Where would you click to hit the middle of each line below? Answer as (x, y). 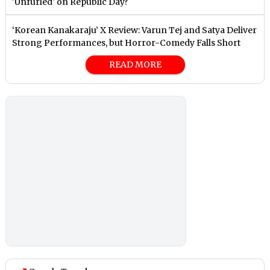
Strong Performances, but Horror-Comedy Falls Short (127, 43)
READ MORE (135, 65)
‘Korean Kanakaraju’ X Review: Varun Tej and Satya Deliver (135, 30)
